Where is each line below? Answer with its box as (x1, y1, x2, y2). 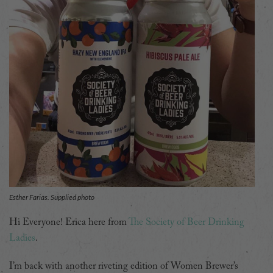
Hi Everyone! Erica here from (9, 217, 129, 227)
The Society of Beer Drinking (129, 217, 244, 227)
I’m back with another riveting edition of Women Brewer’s (9, 261, 238, 271)
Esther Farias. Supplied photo (9, 192, 94, 202)
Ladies (9, 233, 35, 243)
